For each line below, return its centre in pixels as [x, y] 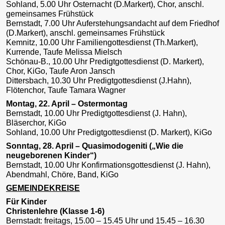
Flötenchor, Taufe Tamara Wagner [66, 90]
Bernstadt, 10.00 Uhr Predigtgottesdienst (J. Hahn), [96, 114]
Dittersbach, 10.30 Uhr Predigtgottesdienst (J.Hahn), [99, 81]
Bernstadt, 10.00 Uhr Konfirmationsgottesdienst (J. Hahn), [108, 165]
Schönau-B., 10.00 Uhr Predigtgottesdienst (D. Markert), [105, 62]
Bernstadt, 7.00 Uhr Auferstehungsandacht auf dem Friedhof [113, 24]
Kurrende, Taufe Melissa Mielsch [64, 52]
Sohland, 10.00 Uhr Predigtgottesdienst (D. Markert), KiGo [109, 133]
